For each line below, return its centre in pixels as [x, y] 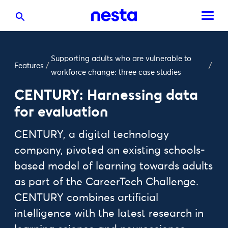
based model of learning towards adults [113, 167]
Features [29, 66]
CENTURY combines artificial [86, 198]
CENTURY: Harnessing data [106, 95]
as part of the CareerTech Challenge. [106, 182]
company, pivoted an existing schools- [110, 151]
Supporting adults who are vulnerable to [121, 59]
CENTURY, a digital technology [92, 135]
